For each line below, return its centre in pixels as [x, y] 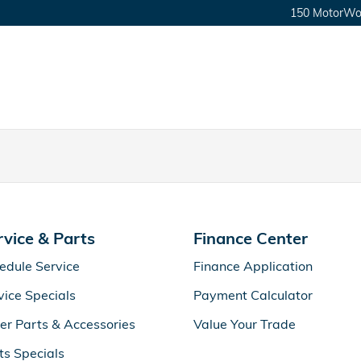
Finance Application [253, 266]
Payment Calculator [253, 295]
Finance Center [251, 238]
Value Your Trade [245, 324]
